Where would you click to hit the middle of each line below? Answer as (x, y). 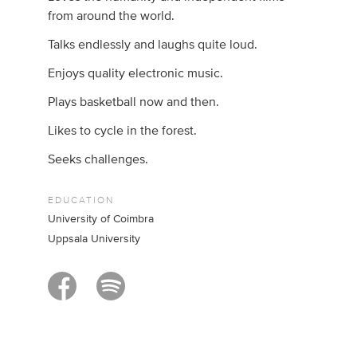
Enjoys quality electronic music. (136, 74)
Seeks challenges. (98, 160)
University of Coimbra (101, 220)
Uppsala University (94, 239)
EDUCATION (81, 200)
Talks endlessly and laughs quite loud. (153, 45)
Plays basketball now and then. (134, 102)
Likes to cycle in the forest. (123, 131)
